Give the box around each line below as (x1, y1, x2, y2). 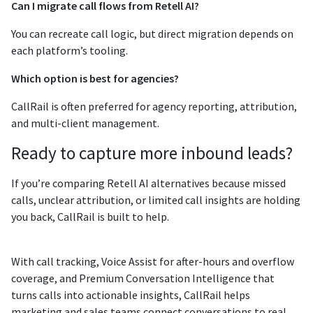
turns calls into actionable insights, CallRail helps (11, 287, 250, 302)
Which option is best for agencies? (11, 71, 179, 85)
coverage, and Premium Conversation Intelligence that (11, 270, 275, 285)
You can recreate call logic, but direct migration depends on (11, 26, 293, 41)
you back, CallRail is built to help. (11, 209, 169, 224)
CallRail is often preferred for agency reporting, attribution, (11, 99, 297, 113)
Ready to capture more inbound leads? (11, 141, 293, 164)
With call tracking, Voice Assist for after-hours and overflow (11, 254, 294, 268)
